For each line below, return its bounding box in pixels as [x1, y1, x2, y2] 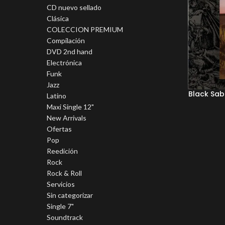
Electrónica [47, 58, 82, 67]
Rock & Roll [47, 169, 82, 177]
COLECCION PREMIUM [47, 25, 123, 34]
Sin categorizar [47, 191, 93, 199]
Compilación [47, 36, 85, 45]
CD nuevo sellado [47, 3, 101, 12]
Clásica [47, 14, 69, 23]
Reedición [47, 147, 78, 155]
